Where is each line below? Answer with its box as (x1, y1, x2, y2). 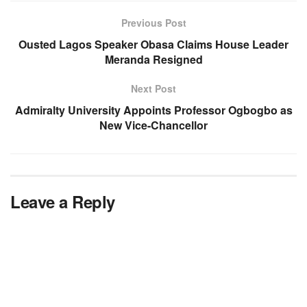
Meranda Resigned (104, 51, 203, 67)
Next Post (131, 81, 176, 95)
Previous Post (121, 15, 186, 29)
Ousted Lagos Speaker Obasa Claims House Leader (19, 36, 288, 52)
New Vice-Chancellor (99, 116, 208, 133)
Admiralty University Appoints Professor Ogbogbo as (14, 101, 293, 118)
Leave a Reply (10, 189, 115, 213)
